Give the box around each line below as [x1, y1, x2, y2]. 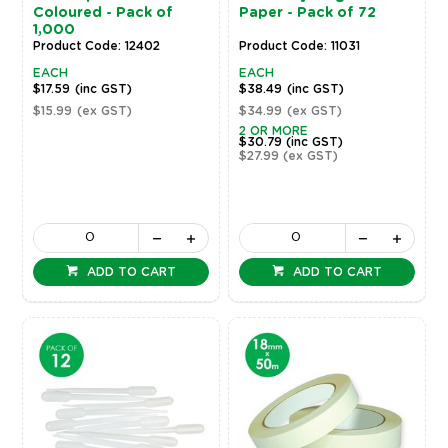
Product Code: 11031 [239, 39, 361, 52]
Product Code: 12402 [32, 39, 160, 52]
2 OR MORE [239, 124, 309, 137]
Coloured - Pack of [32, 5, 173, 20]
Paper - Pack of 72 [239, 5, 377, 20]
